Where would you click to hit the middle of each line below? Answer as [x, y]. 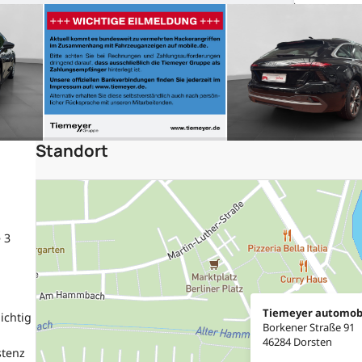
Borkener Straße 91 [309, 327]
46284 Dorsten [298, 341]
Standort [72, 150]
